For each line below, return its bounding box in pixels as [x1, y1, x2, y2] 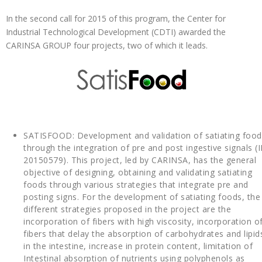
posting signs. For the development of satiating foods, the [23, 191, 260, 203]
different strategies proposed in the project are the [23, 204, 231, 215]
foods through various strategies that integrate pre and [23, 179, 249, 191]
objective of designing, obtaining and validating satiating [23, 167, 252, 178]
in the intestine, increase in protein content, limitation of [23, 240, 253, 252]
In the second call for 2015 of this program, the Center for [6, 13, 226, 25]
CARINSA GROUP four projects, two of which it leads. [6, 40, 208, 51]
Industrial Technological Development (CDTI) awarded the [6, 26, 226, 38]
